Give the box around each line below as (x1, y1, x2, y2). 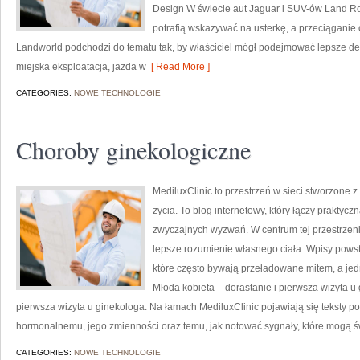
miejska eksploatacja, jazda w (16, 61, 146, 72)
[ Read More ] (146, 61, 210, 72)
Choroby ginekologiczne (16, 133, 251, 166)
